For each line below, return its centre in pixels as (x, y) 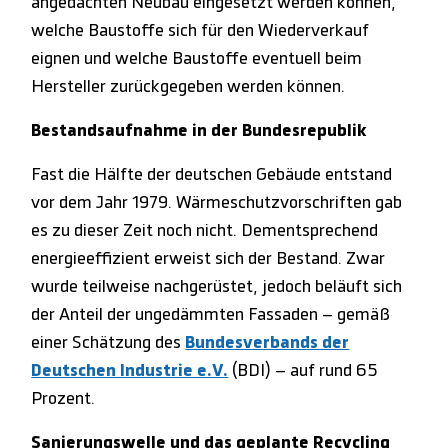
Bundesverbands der (267, 342)
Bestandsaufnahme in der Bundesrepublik (199, 130)
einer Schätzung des (108, 342)
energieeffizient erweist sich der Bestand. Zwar (208, 258)
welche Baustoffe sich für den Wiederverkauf (200, 30)
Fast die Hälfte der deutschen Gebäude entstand (212, 174)
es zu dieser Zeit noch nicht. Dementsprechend (205, 230)
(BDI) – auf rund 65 (303, 370)
